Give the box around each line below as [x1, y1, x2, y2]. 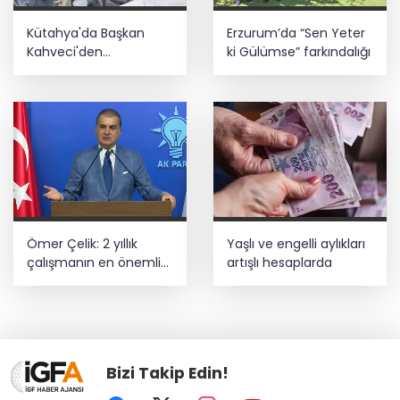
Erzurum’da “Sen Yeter [227, 24, 365, 43]
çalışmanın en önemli [27, 254, 161, 272]
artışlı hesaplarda [227, 254, 332, 272]
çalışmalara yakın [27, 62, 135, 80]
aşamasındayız [27, 272, 120, 291]
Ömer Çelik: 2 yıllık [27, 235, 137, 254]
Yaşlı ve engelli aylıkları [227, 235, 365, 254]
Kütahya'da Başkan [27, 24, 145, 43]
